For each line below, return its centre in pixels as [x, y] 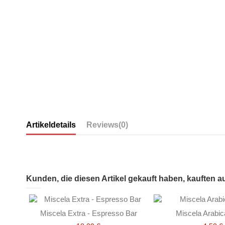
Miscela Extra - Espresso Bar [88, 213]
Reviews [102, 125]
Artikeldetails [51, 125]
